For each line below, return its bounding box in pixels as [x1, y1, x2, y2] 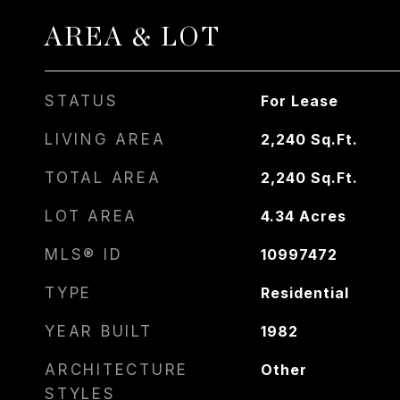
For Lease [260, 92, 338, 110]
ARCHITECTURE [45, 361, 188, 379]
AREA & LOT [45, 25, 221, 51]
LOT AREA [45, 207, 137, 225]
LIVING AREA [45, 130, 166, 148]
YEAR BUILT [45, 322, 153, 340]
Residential [260, 284, 349, 302]
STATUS [45, 92, 119, 110]
